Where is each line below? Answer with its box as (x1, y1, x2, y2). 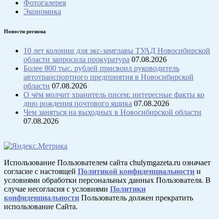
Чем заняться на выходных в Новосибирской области (23, 108, 201, 116)
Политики (110, 184, 146, 193)
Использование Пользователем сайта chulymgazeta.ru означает (4, 158, 211, 167)
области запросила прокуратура (23, 55, 130, 64)
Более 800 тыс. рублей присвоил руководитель (23, 64, 179, 72)
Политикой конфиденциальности (78, 167, 195, 175)
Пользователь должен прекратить (79, 193, 193, 202)
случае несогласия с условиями (4, 184, 110, 193)
